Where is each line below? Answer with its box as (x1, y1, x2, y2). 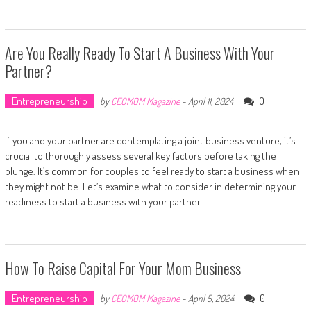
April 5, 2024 (187, 292, 234, 304)
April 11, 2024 (187, 94, 233, 107)
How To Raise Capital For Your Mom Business (4, 256, 241, 279)
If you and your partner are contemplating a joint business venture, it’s (4, 133, 296, 147)
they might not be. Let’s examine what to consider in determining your (4, 179, 296, 193)
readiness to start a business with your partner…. (4, 194, 208, 208)
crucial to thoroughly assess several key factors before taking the (4, 149, 276, 162)
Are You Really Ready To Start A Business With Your (4, 41, 275, 64)
